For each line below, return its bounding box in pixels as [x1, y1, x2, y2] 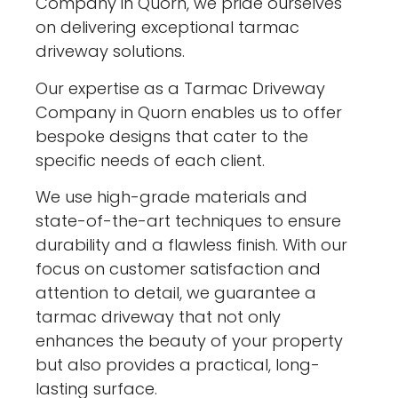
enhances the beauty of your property [36, 329, 344, 352]
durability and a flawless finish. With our [36, 233, 348, 256]
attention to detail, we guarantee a [36, 281, 317, 304]
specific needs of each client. [36, 148, 266, 171]
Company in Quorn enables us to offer [36, 100, 343, 123]
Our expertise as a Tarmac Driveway [36, 76, 326, 99]
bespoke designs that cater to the [36, 124, 309, 147]
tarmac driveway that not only [36, 305, 282, 328]
